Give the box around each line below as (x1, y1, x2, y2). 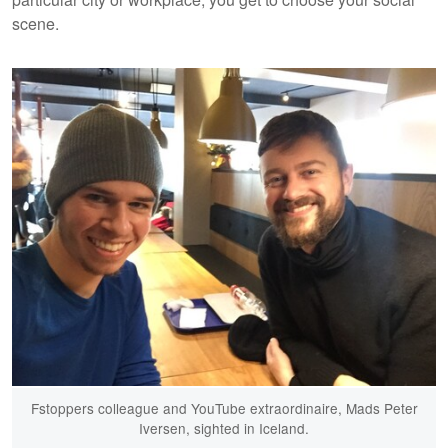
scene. (12, 11, 59, 35)
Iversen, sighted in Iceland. (139, 417, 309, 438)
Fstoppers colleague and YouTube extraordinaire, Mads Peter (30, 397, 418, 418)
